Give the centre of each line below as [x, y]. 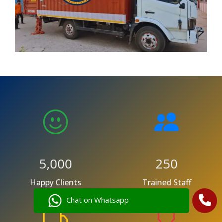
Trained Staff [166, 182]
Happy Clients [55, 182]
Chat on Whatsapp [98, 200]
